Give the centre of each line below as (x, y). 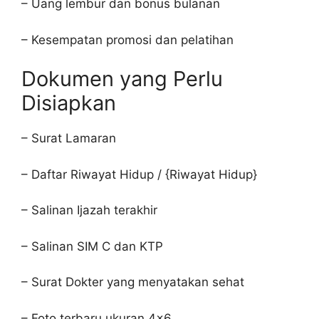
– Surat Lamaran (69, 138)
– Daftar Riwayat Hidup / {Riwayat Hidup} (139, 174)
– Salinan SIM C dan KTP (92, 246)
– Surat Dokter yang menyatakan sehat (133, 282)
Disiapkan (69, 103)
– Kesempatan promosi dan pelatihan (127, 40)
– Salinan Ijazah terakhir (89, 210)
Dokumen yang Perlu (122, 79)
